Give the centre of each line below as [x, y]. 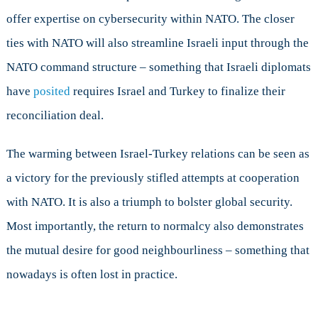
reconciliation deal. [55, 115]
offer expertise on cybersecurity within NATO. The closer [150, 18]
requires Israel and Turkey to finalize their [177, 91]
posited [51, 91]
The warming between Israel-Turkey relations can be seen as [158, 153]
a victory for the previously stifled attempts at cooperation [153, 177]
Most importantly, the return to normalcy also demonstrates [155, 226]
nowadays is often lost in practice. [92, 274]
